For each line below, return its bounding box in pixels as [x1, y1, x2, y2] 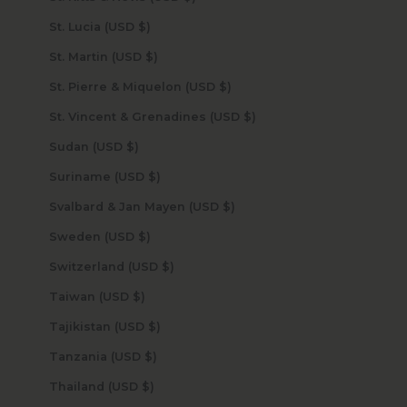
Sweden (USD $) [137, 229, 151, 243]
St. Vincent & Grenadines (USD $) [243, 109, 256, 124]
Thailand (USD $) [141, 379, 154, 393]
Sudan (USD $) [125, 139, 139, 154]
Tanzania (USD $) [144, 349, 157, 363]
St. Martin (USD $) [144, 49, 158, 64]
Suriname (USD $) [147, 169, 161, 184]
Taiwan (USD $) [132, 289, 145, 303]
